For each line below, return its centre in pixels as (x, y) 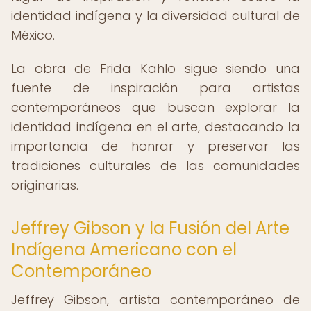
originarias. (45, 185)
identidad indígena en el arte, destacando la (155, 127)
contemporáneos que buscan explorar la (155, 107)
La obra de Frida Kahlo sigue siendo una (155, 68)
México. (33, 35)
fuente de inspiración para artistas (155, 88)
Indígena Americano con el (124, 250)
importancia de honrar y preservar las (155, 146)
